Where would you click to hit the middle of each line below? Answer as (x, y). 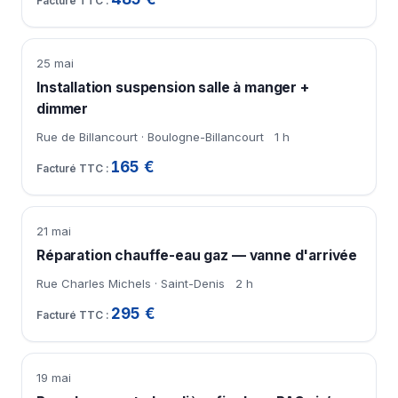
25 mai (55, 64)
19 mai (54, 378)
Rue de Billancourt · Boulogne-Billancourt (150, 137)
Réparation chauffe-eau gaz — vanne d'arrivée (197, 256)
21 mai (54, 231)
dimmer (63, 109)
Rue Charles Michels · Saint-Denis (131, 284)
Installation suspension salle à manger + (173, 88)
